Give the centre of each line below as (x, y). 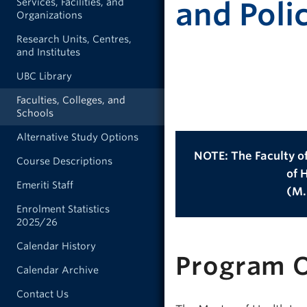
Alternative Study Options (77, 137)
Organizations (49, 15)
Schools (35, 113)
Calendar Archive (58, 270)
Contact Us (42, 294)
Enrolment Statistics (63, 209)
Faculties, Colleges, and (71, 100)
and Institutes (48, 52)
